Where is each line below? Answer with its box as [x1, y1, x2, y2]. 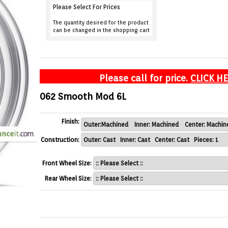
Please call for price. [99, 73, 190, 83]
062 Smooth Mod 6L [40, 91, 126, 102]
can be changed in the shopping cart [53, 27, 150, 33]
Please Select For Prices [53, 3, 120, 11]
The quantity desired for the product [53, 19, 149, 25]
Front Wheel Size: [42, 159, 92, 167]
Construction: [41, 135, 79, 144]
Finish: [62, 117, 79, 125]
